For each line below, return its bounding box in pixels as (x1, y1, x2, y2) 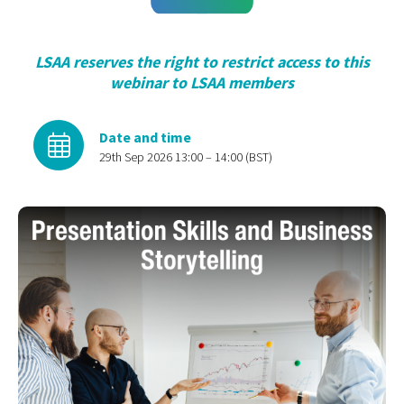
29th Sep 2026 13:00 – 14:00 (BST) (99, 148, 272, 165)
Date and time (99, 127, 191, 146)
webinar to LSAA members (110, 72, 294, 93)
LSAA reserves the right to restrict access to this (34, 51, 370, 72)
